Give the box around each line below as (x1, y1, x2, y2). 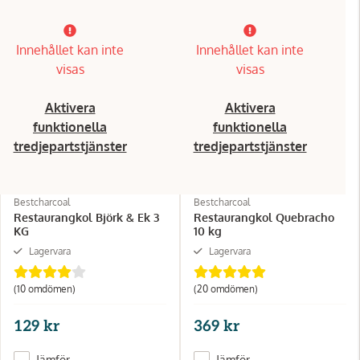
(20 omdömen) (194, 282, 258, 295)
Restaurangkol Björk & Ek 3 (14, 210, 159, 224)
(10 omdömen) (14, 282, 76, 295)
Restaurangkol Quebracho (194, 210, 334, 224)
